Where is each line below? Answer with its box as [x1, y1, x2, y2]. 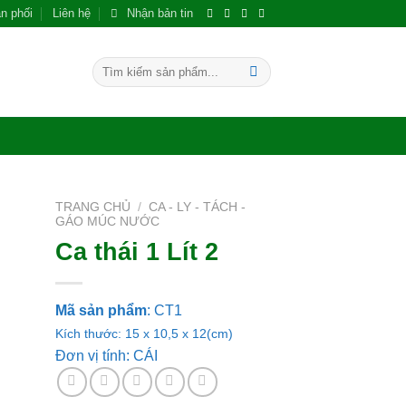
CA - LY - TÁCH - [149, 200, 246, 214]
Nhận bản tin [127, 6, 194, 20]
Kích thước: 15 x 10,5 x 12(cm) [55, 325, 233, 341]
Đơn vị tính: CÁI [55, 347, 158, 363]
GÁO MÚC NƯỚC [55, 215, 159, 228]
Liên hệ [52, 6, 91, 20]
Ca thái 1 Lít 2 [55, 237, 218, 266]
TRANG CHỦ [55, 200, 130, 214]
